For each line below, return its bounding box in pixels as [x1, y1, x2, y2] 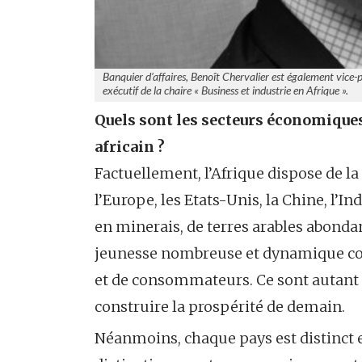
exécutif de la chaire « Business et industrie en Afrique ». [103, 83, 348, 98]
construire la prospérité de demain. [95, 297, 348, 317]
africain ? [95, 137, 165, 157]
